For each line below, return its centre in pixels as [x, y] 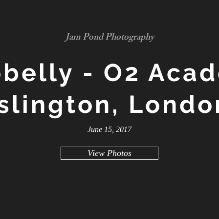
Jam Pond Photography [109, 38]
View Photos [109, 153]
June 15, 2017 [109, 129]
